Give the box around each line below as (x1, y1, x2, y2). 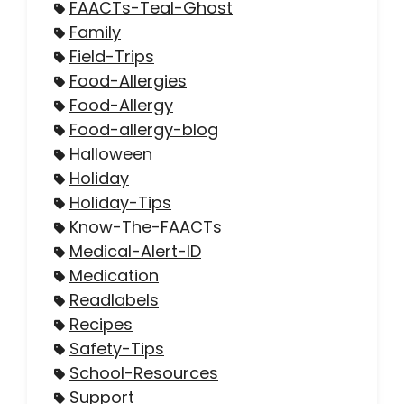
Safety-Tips (69, 336, 164, 360)
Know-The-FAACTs (69, 215, 222, 238)
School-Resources (69, 361, 218, 384)
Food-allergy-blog (69, 117, 218, 141)
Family (69, 20, 121, 43)
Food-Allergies (69, 69, 187, 92)
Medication (69, 263, 159, 287)
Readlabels (69, 288, 159, 311)
